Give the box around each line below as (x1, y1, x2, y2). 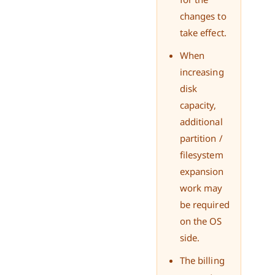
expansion (179, 165, 224, 177)
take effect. (179, 26, 227, 39)
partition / (179, 131, 223, 144)
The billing (179, 254, 225, 266)
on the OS (179, 214, 222, 227)
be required (179, 198, 230, 211)
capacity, (179, 98, 217, 111)
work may (179, 181, 223, 194)
